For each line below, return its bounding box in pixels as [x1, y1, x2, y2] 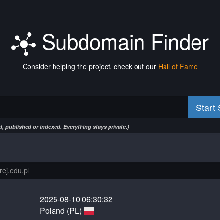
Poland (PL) [40, 205, 84, 216]
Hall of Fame [158, 61, 198, 71]
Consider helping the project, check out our [22, 61, 158, 71]
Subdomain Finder [36, 26, 209, 55]
